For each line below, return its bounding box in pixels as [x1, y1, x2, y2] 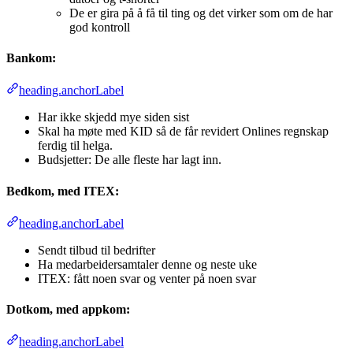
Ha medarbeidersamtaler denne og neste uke [38, 257, 257, 271]
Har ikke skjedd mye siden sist [38, 110, 189, 124]
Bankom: [6, 51, 56, 65]
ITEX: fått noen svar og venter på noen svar [38, 271, 256, 285]
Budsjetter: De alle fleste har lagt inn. [38, 153, 221, 167]
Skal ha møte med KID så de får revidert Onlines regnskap [38, 124, 329, 139]
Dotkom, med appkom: [6, 303, 130, 317]
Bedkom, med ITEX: [6, 184, 119, 198]
